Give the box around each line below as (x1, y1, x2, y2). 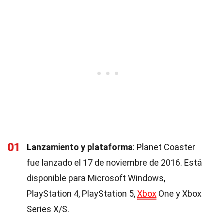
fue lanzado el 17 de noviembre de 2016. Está (27, 157, 202, 168)
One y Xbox (156, 188, 201, 199)
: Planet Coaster (133, 142, 195, 152)
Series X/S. (27, 204, 69, 214)
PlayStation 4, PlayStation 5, (27, 188, 137, 199)
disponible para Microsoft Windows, (27, 173, 165, 183)
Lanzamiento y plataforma (27, 142, 133, 152)
